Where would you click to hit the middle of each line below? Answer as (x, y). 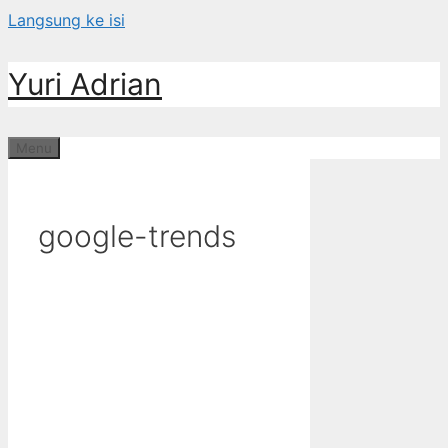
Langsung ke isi (66, 20)
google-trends (137, 235)
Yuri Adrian (85, 84)
